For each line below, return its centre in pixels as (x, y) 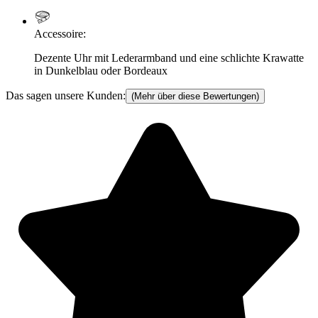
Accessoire (59, 34)
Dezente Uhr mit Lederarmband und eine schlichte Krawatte (169, 58)
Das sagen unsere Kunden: (66, 96)
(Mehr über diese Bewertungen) (195, 97)
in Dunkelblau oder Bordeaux (101, 71)
